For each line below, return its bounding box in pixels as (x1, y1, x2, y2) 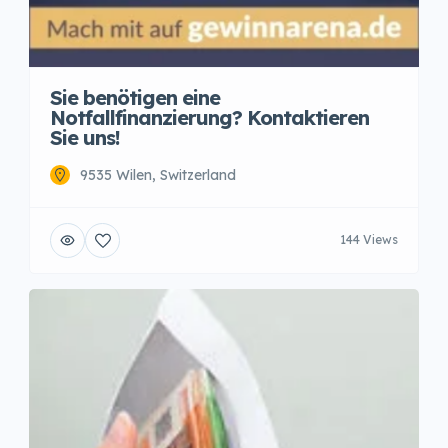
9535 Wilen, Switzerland (80, 165, 236, 184)
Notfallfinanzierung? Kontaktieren (50, 104, 369, 130)
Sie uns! (50, 124, 120, 150)
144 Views (340, 232, 398, 248)
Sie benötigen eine (50, 84, 220, 110)
